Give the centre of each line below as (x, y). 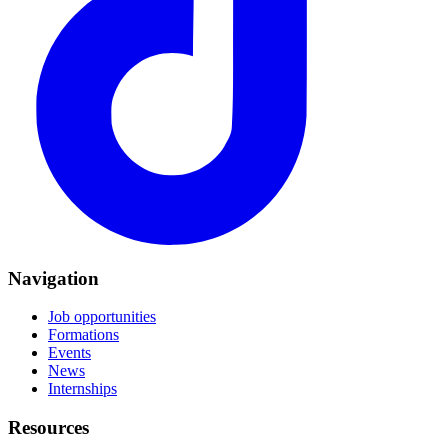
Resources (48, 428)
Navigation (53, 278)
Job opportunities (102, 317)
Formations (83, 335)
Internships (82, 389)
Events (69, 353)
